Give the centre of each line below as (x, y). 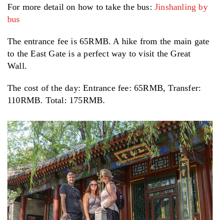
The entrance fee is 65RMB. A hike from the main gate (109, 41)
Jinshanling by (181, 7)
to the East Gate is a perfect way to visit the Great (99, 53)
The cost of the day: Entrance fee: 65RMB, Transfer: (104, 88)
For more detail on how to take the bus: (81, 7)
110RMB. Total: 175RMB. (56, 100)
